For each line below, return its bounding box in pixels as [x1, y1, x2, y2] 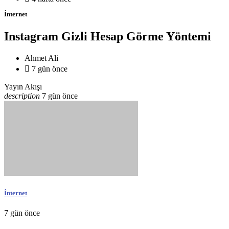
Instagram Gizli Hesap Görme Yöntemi [4, 30, 211, 43]
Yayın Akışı [4, 82, 42, 91]
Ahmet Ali [25, 54, 58, 63]
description [4, 91, 40, 101]
